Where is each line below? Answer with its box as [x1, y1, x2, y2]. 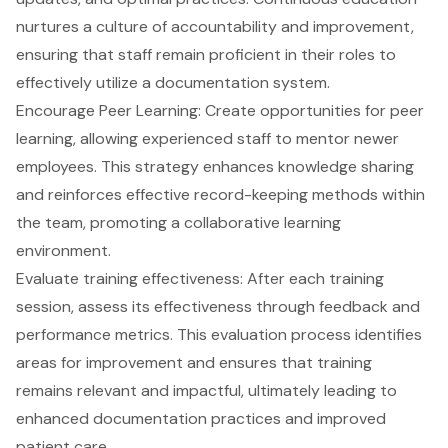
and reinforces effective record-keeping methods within [16, 184, 425, 206]
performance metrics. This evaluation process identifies [16, 324, 422, 346]
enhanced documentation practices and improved [16, 408, 386, 430]
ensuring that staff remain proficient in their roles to [16, 44, 396, 66]
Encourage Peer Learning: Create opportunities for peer [16, 100, 424, 122]
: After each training [240, 268, 384, 290]
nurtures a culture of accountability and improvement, [16, 16, 414, 38]
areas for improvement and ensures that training [16, 352, 372, 374]
